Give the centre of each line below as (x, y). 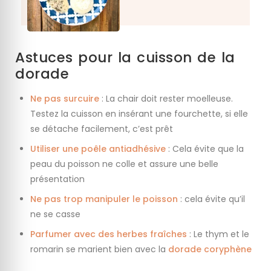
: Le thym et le (218, 234)
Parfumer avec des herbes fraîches (109, 234)
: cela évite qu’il (211, 199)
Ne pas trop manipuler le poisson (104, 199)
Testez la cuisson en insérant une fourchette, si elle (139, 114)
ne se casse (55, 214)
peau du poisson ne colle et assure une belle (124, 164)
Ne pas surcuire (65, 99)
